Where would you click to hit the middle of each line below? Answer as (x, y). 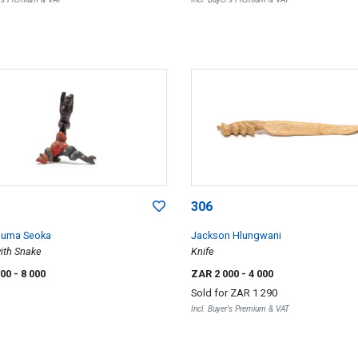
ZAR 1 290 (253, 293)
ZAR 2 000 (216, 274)
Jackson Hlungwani (236, 236)
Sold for (210, 293)
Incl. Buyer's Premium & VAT (240, 309)
